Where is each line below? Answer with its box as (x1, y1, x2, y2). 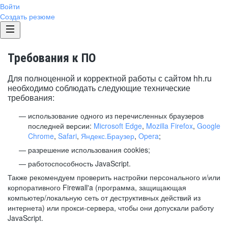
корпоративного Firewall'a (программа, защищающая (8, 182, 186, 192)
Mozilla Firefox (146, 121, 193, 131)
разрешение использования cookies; (28, 145, 150, 155)
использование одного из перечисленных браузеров (28, 110, 204, 121)
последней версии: (28, 121, 94, 131)
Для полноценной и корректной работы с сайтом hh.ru (8, 72, 212, 84)
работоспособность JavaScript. (28, 158, 131, 168)
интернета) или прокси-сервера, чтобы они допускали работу (8, 203, 214, 213)
